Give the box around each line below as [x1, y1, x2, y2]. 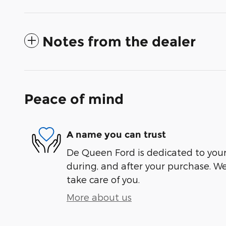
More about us [67, 192, 132, 203]
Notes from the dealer [42, 33, 196, 50]
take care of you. [67, 174, 140, 185]
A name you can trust [67, 129, 166, 140]
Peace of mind [24, 91, 124, 108]
